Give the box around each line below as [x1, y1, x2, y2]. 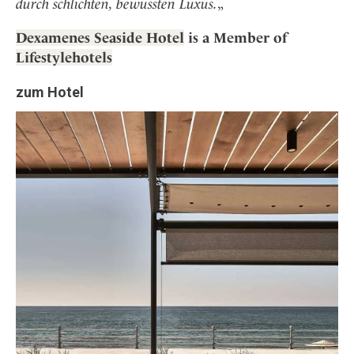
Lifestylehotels [16, 48, 112, 66]
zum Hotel [16, 83, 84, 100]
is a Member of [184, 28, 287, 46]
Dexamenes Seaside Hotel [16, 28, 184, 46]
